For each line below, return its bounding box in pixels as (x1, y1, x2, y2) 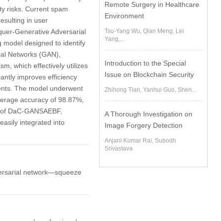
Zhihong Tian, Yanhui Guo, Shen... (105, 86, 197, 93)
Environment (105, 12, 145, 20)
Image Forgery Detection (105, 121, 183, 129)
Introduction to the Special (105, 59, 186, 67)
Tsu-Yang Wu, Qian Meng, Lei (105, 28, 184, 35)
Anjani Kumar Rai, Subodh (105, 137, 177, 144)
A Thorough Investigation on (105, 110, 193, 118)
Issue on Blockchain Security (105, 71, 194, 78)
